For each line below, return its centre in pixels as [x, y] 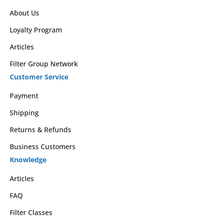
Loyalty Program [36, 30]
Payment [24, 95]
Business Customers [43, 146]
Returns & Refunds [40, 129]
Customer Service [39, 77]
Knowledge [28, 159]
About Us [24, 13]
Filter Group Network [44, 63]
